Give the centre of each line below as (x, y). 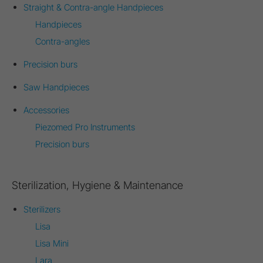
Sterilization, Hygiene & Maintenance (97, 185)
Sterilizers (42, 209)
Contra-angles (63, 41)
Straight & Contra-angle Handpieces (93, 7)
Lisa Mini (52, 243)
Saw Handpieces (56, 87)
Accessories (46, 110)
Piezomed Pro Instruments (85, 127)
